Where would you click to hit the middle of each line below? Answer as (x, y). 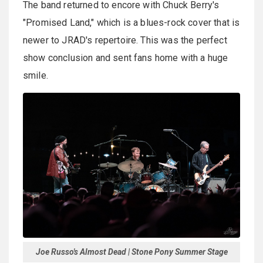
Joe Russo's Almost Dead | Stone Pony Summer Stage (131, 252)
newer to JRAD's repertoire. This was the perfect (125, 41)
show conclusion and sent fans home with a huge (126, 58)
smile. (36, 76)
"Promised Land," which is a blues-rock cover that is (131, 23)
